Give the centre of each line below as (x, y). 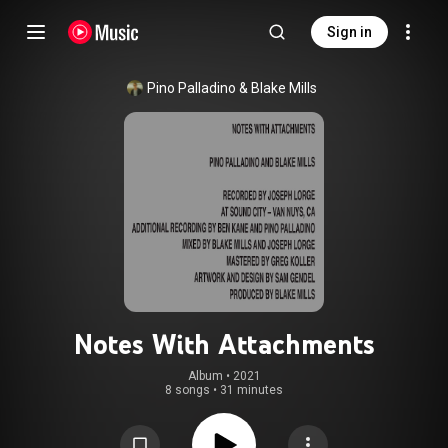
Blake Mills (284, 88)
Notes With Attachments (224, 344)
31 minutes (251, 390)
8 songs (187, 390)
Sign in (349, 32)
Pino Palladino (191, 88)
